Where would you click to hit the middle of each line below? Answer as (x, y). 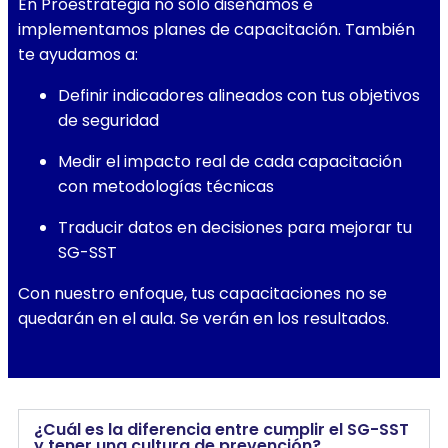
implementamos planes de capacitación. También (216, 29)
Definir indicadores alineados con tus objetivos (239, 95)
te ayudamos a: (78, 54)
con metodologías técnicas (166, 186)
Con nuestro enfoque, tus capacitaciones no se (202, 293)
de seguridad (108, 120)
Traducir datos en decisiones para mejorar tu (235, 227)
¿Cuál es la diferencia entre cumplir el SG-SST (221, 429)
